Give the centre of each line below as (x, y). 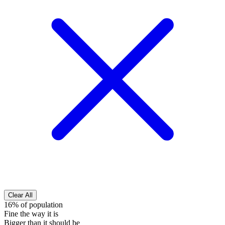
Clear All (20, 195)
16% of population (33, 205)
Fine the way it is (31, 214)
